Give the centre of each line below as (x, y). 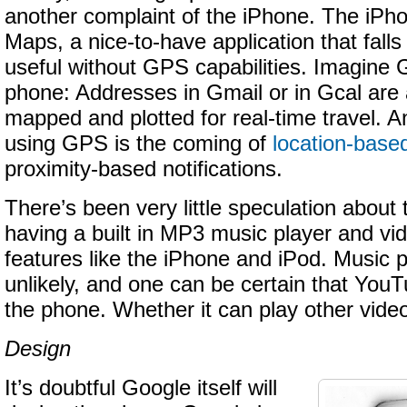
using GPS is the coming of (139, 144)
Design (38, 349)
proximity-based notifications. (144, 169)
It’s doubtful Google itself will (141, 388)
